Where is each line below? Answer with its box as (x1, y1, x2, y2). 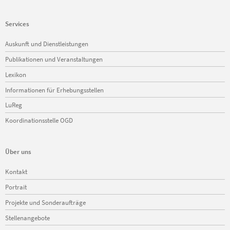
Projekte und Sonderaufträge (5, 198, 86, 206)
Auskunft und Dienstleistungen (5, 40, 88, 48)
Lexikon (5, 70, 26, 79)
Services (5, 19, 29, 28)
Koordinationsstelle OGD (5, 116, 73, 125)
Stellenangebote (5, 213, 50, 222)
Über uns (5, 147, 31, 156)
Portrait (5, 183, 27, 191)
